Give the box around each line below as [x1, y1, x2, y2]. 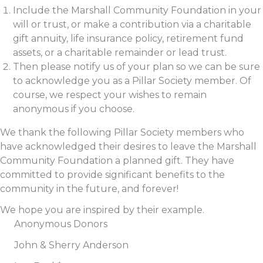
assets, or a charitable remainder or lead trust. [13, 46, 227, 58]
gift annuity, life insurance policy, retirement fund [13, 32, 244, 44]
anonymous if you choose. [13, 103, 135, 114]
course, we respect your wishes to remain [13, 89, 207, 100]
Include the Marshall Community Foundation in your [13, 4, 262, 16]
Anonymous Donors [14, 218, 107, 230]
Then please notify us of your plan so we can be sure [13, 60, 261, 72]
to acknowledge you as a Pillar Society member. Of [13, 75, 252, 86]
